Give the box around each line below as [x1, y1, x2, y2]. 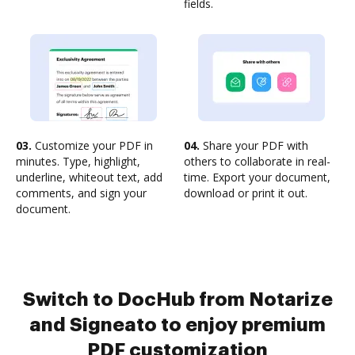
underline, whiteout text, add [16, 170, 162, 185]
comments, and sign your [16, 185, 147, 200]
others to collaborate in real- [184, 154, 330, 169]
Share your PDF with [200, 138, 308, 153]
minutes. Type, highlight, [16, 154, 140, 169]
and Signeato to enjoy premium [29, 315, 326, 334]
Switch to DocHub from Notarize [22, 290, 333, 309]
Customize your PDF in [32, 138, 153, 153]
